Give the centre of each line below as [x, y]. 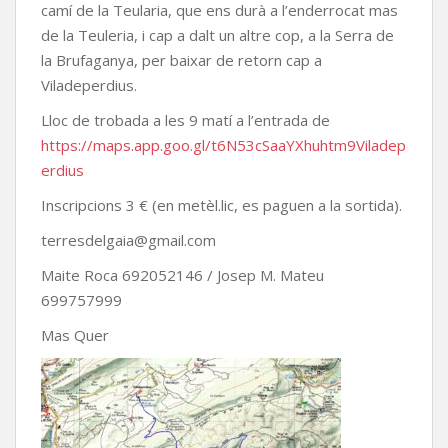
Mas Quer [75, 335]
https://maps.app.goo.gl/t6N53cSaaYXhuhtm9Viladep [223, 145]
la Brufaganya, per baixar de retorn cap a [181, 60]
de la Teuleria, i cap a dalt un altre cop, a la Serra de [217, 35]
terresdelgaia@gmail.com [128, 240]
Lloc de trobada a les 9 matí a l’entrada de [185, 120]
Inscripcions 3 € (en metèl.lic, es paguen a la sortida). [221, 205]
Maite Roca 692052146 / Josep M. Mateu [182, 275]
